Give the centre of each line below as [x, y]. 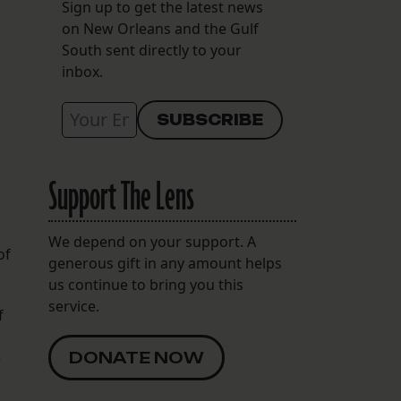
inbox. [82, 72]
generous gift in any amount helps [165, 264]
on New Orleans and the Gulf [160, 29]
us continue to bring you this [145, 285]
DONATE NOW [136, 358]
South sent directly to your [151, 51]
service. [73, 307]
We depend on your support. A [152, 242]
